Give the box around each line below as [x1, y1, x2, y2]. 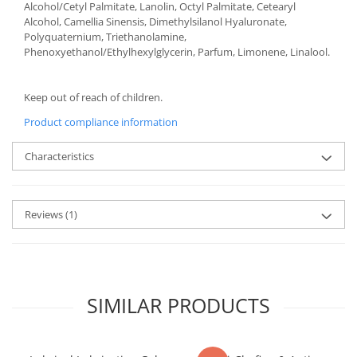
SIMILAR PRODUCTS [87, 292, 270, 319]
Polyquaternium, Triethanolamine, [24, 29, 186, 44]
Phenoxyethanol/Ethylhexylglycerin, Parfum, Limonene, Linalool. [24, 45, 330, 59]
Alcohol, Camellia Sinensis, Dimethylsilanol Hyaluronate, [24, 14, 287, 29]
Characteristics [25, 149, 94, 163]
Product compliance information [24, 115, 178, 129]
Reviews [25, 207, 65, 222]
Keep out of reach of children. [24, 90, 163, 104]
